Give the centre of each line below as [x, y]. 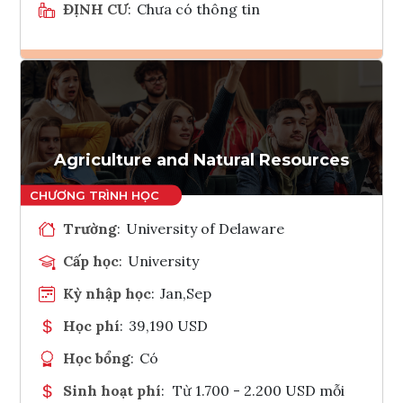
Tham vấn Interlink [249, 132]
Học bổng [97, 358]
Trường [90, 228]
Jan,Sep [186, 293]
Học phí [91, 325]
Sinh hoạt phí [112, 390]
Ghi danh [225, 88]
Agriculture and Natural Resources [201, 160]
